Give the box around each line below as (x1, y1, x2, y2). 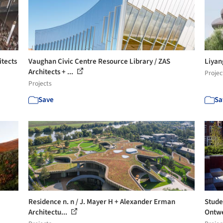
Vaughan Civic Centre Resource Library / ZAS (28, 56, 171, 67)
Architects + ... (28, 67, 75, 77)
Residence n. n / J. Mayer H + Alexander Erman (28, 197, 176, 207)
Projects (28, 79, 52, 88)
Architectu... (28, 207, 69, 218)
